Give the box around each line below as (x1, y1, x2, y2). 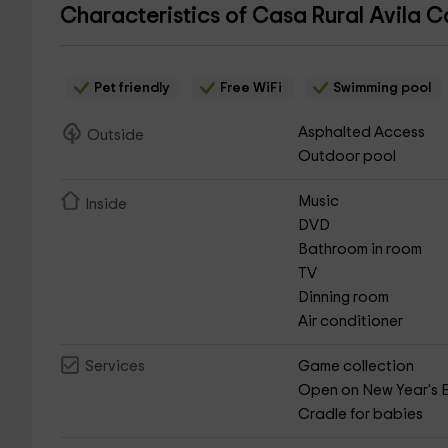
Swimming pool (329, 81, 434, 95)
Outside (86, 127, 144, 143)
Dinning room (298, 290, 390, 305)
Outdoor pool (298, 149, 397, 164)
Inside (84, 197, 127, 212)
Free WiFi (216, 81, 285, 95)
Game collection (298, 359, 415, 374)
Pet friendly (90, 81, 172, 95)
